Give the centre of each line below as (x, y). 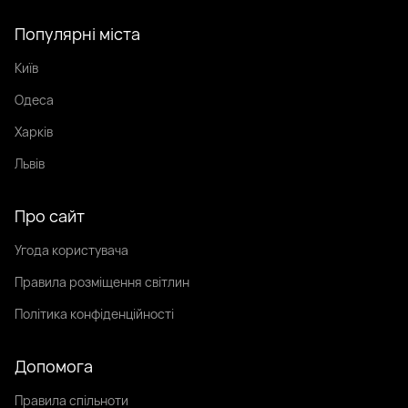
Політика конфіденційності (94, 313)
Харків (34, 131)
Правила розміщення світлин (102, 281)
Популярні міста (77, 33)
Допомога (54, 366)
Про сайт (50, 215)
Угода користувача (71, 250)
